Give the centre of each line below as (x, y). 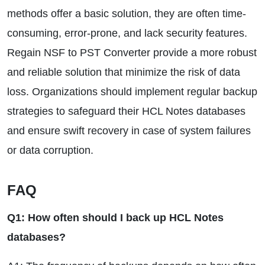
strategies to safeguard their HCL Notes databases (126, 111)
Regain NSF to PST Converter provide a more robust (132, 53)
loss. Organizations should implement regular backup (132, 92)
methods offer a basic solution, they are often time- (127, 14)
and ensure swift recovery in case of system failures (129, 131)
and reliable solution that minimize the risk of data (124, 72)
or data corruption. (50, 150)
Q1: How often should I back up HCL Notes (115, 218)
